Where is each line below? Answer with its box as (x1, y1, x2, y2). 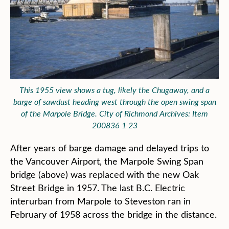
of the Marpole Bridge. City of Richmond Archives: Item (21, 107, 208, 119)
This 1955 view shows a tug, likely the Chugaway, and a (19, 84, 210, 95)
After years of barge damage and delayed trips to (10, 141, 209, 154)
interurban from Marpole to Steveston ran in (10, 194, 191, 207)
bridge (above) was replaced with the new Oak (10, 168, 199, 180)
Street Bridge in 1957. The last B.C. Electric (10, 181, 185, 194)
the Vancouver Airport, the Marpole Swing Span (10, 154, 203, 167)
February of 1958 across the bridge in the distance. (10, 208, 217, 220)
